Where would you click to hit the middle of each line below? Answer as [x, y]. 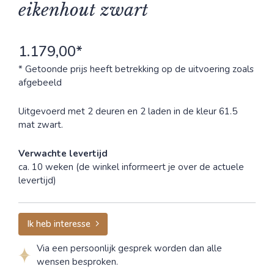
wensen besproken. [77, 261]
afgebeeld [40, 82]
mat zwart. [41, 124]
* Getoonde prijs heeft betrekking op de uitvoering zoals [136, 69]
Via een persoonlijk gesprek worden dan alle [129, 248]
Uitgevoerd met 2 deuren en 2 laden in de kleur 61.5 [128, 111]
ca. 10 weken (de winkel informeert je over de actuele [131, 167]
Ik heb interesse [58, 224]
